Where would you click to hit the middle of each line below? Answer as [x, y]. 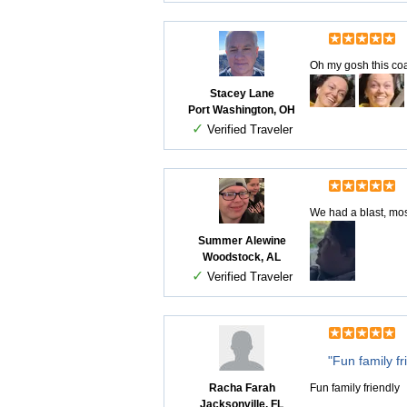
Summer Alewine [242, 241]
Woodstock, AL [242, 257]
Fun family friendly [355, 388]
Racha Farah [242, 388]
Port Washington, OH [242, 110]
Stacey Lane [242, 94]
